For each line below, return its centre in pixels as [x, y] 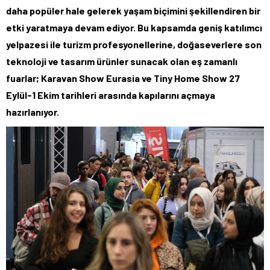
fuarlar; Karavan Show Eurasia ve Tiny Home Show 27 [123, 78]
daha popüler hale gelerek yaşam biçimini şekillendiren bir [133, 10]
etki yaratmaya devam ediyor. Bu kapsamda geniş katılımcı [134, 27]
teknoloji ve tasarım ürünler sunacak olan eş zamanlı [122, 61]
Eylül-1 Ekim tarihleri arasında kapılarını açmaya [111, 95]
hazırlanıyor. [33, 111]
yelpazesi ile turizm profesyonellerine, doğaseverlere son [134, 44]
